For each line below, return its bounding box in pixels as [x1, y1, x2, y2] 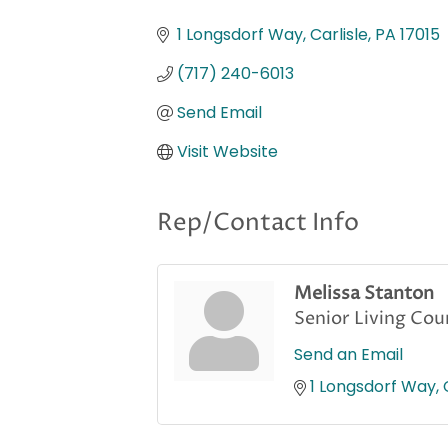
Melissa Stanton [294, 281, 434, 307]
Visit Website [177, 140, 278, 164]
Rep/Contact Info [157, 207, 359, 240]
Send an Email [294, 343, 403, 367]
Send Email [177, 101, 262, 125]
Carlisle [310, 23, 368, 47]
